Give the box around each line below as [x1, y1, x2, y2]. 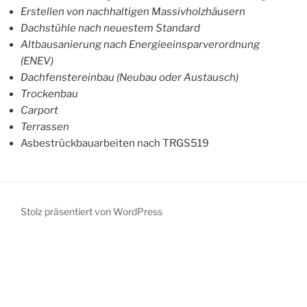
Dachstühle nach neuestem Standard [21, 22, 200, 34]
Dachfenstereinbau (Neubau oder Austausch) [21, 71, 238, 84]
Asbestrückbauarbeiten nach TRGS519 [21, 137, 209, 149]
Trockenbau [21, 88, 78, 100]
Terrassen [21, 121, 69, 133]
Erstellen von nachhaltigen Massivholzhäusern [21, 5, 245, 18]
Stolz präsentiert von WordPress [21, 206, 162, 217]
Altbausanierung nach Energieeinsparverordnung [21, 38, 260, 51]
